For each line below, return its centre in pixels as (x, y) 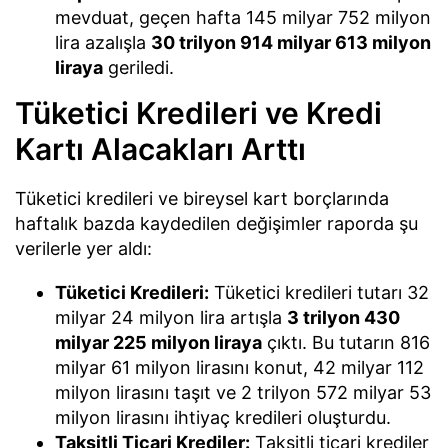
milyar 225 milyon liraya (158, 342)
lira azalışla (103, 43)
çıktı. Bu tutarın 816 (346, 342)
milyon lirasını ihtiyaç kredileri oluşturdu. (223, 417)
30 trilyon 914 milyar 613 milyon (291, 43)
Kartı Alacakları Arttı (160, 149)
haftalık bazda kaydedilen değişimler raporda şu (216, 224)
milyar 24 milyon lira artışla (171, 317)
